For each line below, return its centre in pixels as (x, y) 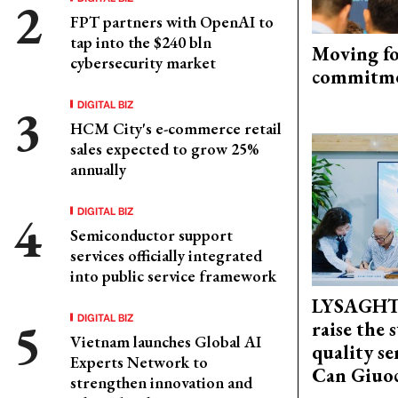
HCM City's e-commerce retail (176, 128)
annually (98, 169)
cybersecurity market (143, 63)
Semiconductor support (151, 235)
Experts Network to (139, 362)
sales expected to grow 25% (164, 149)
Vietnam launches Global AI (166, 342)
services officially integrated (166, 255)
